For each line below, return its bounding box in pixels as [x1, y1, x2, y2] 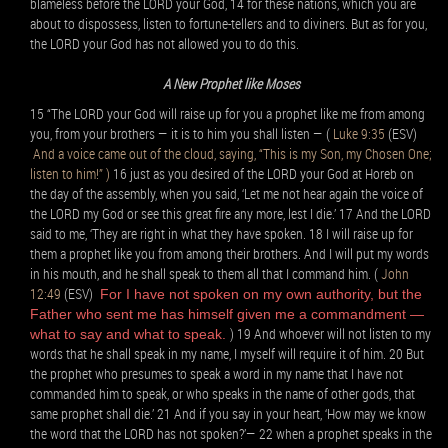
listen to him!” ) [30, 164, 113, 183]
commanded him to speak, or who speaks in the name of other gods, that [30, 384, 415, 403]
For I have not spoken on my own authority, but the [96, 286, 422, 302]
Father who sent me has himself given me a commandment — [30, 306, 424, 322]
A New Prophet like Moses [163, 74, 300, 93]
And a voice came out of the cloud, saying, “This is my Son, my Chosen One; [30, 144, 432, 163]
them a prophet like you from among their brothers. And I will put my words [30, 244, 429, 263]
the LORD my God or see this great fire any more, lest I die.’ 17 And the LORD [30, 204, 431, 223]
